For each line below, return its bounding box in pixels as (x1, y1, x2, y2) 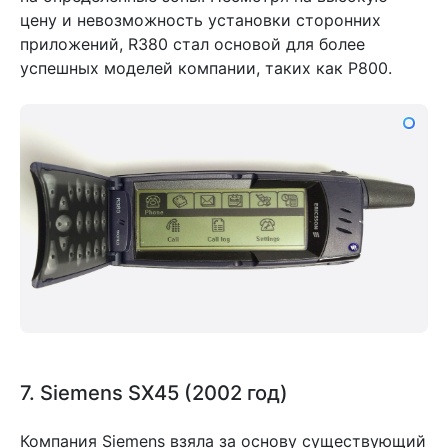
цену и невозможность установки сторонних (20, 9, 381, 30)
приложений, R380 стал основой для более (20, 33, 365, 54)
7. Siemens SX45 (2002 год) (20, 380, 288, 406)
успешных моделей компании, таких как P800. (20, 57, 392, 78)
